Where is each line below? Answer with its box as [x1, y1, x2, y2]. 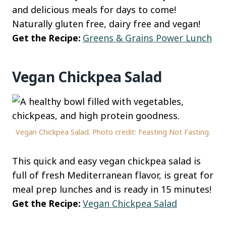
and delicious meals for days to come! [12, 3, 176, 16]
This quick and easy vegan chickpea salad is [12, 154, 201, 167]
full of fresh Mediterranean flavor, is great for [12, 168, 213, 181]
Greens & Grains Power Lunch [83, 31, 212, 44]
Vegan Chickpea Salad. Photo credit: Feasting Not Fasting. [16, 127, 210, 137]
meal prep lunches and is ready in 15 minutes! [12, 183, 211, 195]
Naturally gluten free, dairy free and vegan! [12, 17, 200, 30]
